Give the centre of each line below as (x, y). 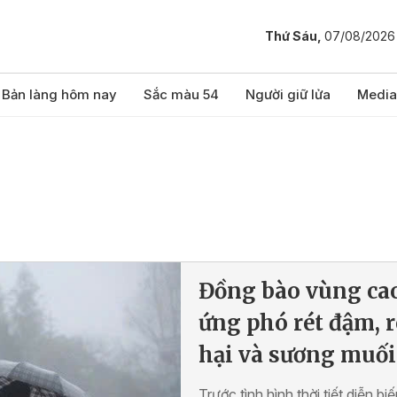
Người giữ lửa (288, 94)
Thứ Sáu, (295, 36)
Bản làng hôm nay (59, 94)
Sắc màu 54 (181, 94)
